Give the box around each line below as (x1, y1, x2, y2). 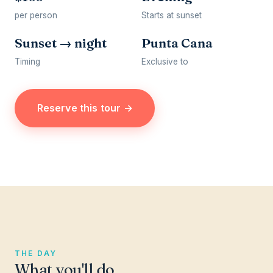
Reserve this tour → (37, 101, 133, 114)
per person (15, 10, 57, 20)
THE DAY (15, 248, 57, 258)
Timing (15, 56, 40, 66)
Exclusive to (141, 56, 188, 66)
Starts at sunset (141, 10, 202, 20)
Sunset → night (15, 35, 107, 51)
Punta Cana (141, 35, 213, 51)
